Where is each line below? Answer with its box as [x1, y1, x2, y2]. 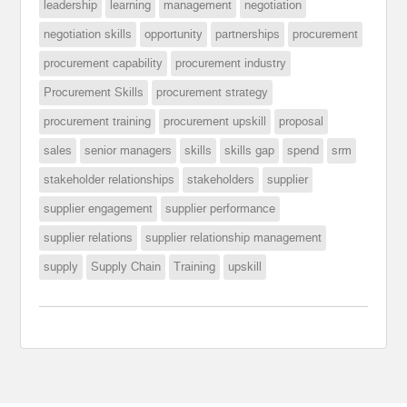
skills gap [224, 143, 275, 158]
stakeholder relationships [44, 172, 175, 187]
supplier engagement [44, 201, 154, 216]
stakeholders [187, 172, 255, 187]
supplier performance [165, 201, 276, 216]
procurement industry [175, 55, 287, 71]
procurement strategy [156, 84, 269, 100]
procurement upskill [164, 114, 267, 129]
